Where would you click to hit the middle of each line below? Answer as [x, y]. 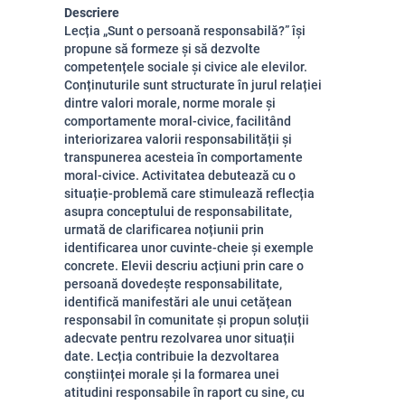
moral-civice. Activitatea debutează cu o [180, 175]
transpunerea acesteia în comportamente [184, 157]
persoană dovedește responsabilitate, [173, 284]
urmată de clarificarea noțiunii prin [164, 230]
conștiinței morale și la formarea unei [172, 374]
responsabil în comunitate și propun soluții [187, 320]
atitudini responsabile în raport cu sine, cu [184, 392]
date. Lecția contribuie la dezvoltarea [172, 356]
